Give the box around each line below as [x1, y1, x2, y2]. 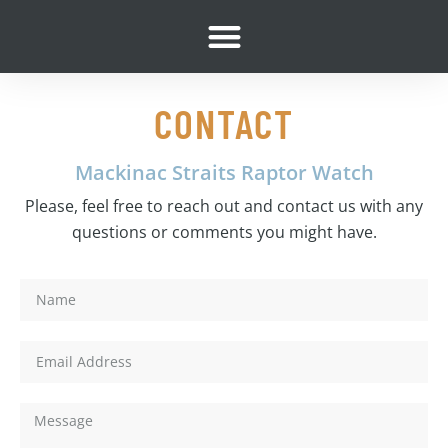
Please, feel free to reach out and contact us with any [25, 194, 423, 217]
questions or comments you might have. [71, 220, 377, 243]
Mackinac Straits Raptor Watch [74, 158, 374, 186]
